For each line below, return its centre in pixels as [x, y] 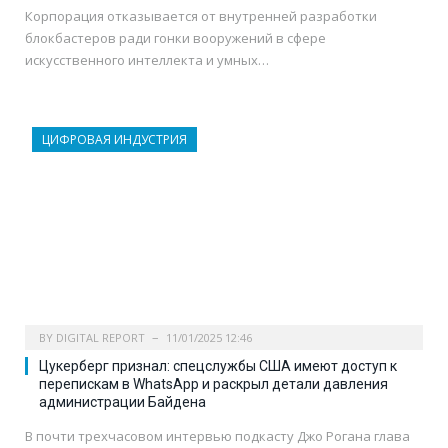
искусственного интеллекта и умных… [147, 60]
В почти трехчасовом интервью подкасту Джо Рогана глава [217, 436]
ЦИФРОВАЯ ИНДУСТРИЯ [114, 140]
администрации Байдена [122, 402]
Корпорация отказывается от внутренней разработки [201, 16]
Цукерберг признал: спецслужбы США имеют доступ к [218, 366]
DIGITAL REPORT [100, 338]
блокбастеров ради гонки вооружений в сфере [175, 38]
